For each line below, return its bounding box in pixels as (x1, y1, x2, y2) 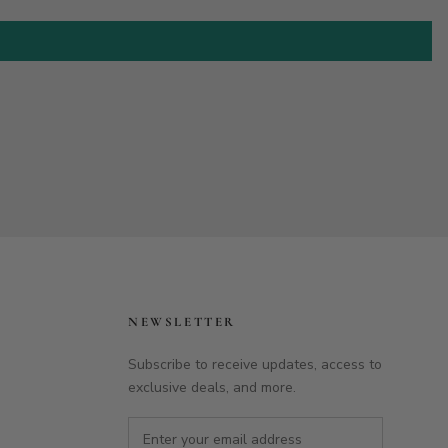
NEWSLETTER (128, 313, 236, 330)
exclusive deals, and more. (128, 377, 296, 397)
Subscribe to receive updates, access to (128, 354, 382, 374)
